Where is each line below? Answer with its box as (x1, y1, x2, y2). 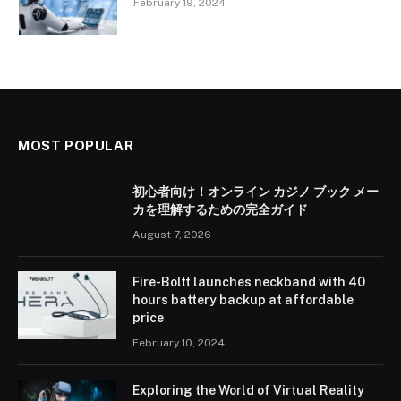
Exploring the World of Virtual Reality (132, 383, 364, 398)
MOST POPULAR (18, 138, 134, 154)
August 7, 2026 (132, 228, 211, 242)
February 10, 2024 (132, 337, 225, 350)
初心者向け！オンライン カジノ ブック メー (132, 184, 379, 200)
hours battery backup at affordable (132, 293, 354, 308)
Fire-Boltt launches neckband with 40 (132, 275, 365, 290)
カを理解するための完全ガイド (132, 202, 308, 218)
